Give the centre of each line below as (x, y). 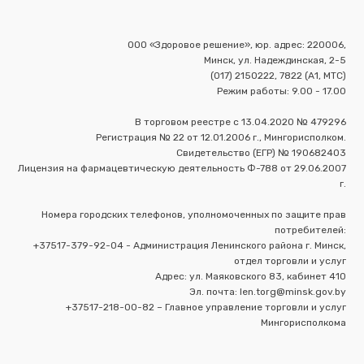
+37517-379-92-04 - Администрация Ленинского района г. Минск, (189, 245)
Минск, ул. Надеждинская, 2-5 (275, 60)
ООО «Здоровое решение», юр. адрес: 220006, (236, 44)
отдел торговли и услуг (290, 260)
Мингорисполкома (303, 322)
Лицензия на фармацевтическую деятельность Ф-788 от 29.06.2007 (182, 168)
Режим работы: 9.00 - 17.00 (281, 91)
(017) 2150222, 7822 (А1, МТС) (278, 75)
